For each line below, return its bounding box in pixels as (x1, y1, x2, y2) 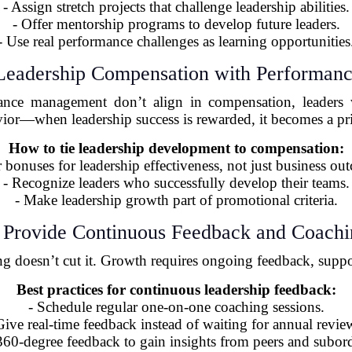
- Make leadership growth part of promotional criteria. (14, 191, 338, 208)
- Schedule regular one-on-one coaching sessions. (27, 298, 324, 315)
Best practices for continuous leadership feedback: (16, 280, 336, 298)
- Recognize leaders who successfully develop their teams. (2, 174, 350, 191)
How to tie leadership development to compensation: (8, 139, 344, 156)
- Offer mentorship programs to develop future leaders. (12, 15, 340, 32)
